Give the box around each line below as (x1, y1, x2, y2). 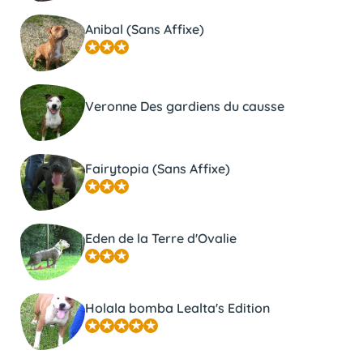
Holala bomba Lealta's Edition (84, 299, 270, 316)
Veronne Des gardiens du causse (84, 97, 284, 114)
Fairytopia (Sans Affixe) (84, 160, 230, 177)
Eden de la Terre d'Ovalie (84, 229, 237, 246)
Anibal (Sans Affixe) (84, 20, 204, 37)
